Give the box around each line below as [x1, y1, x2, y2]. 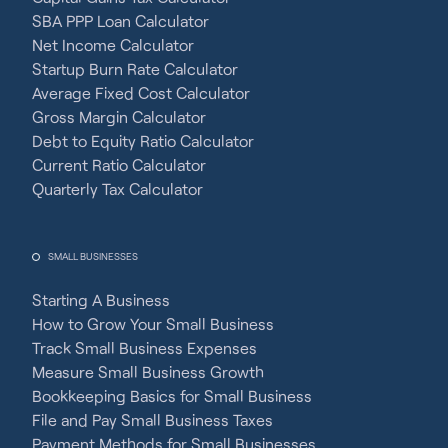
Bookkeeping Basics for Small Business [32, 386, 312, 406]
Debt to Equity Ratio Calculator [32, 131, 254, 151]
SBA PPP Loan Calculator [32, 11, 209, 31]
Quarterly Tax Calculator [32, 179, 203, 199]
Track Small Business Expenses [32, 338, 257, 358]
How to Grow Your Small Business [32, 314, 274, 334]
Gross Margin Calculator [32, 107, 206, 127]
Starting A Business [32, 290, 170, 310]
